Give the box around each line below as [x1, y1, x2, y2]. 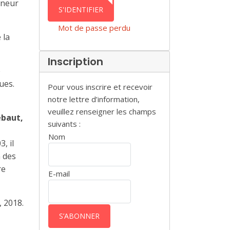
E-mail [48, 168, 70, 179]
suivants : [48, 119, 81, 129]
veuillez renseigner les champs [48, 106, 156, 117]
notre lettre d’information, [48, 94, 140, 104]
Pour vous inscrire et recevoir [48, 82, 152, 92]
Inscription [48, 54, 103, 69]
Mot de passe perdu [58, 23, 130, 33]
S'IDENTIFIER [59, 5, 103, 14]
